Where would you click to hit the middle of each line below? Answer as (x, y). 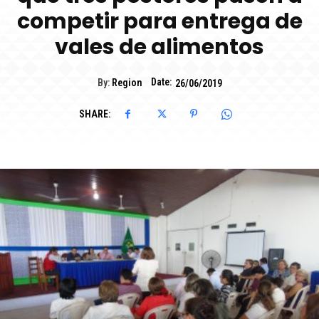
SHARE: (94, 114)
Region (126, 83)
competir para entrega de (159, 22)
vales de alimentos (159, 47)
